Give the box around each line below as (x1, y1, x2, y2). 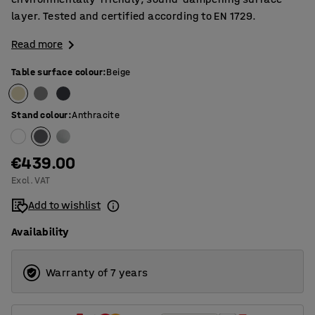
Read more (11, 37, 63, 51)
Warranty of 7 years (46, 266, 148, 280)
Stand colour (11, 109, 68, 122)
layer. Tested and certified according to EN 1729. (11, 9, 257, 22)
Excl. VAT (11, 174, 51, 187)
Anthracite (72, 109, 120, 122)
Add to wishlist (28, 198, 101, 212)
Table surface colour (11, 66, 103, 79)
